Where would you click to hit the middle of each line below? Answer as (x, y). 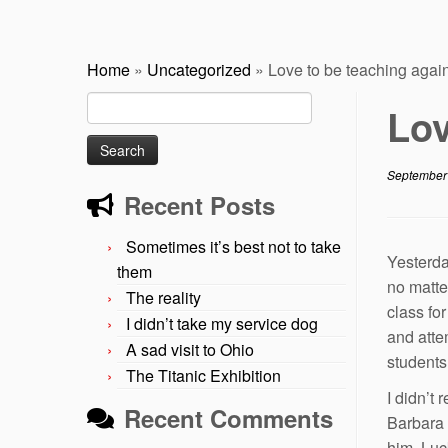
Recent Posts (199, 204)
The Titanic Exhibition (203, 375)
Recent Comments (228, 417)
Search (108, 101)
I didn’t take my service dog (222, 323)
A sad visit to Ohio (190, 349)
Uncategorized (199, 69)
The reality (163, 297)
